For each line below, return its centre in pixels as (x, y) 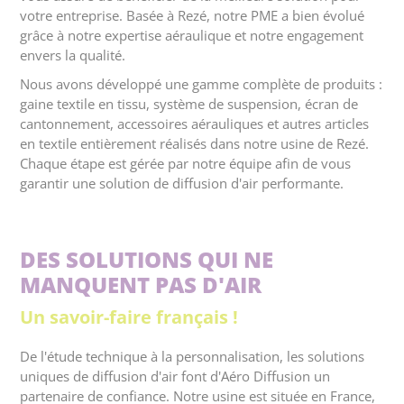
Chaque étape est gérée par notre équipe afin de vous (186, 164)
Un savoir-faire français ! (129, 317)
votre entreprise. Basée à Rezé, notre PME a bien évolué (193, 16)
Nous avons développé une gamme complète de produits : (202, 84)
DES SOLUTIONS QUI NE (147, 260)
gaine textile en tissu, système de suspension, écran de (189, 104)
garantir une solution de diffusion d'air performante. (182, 184)
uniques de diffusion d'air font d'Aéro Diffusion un (175, 376)
